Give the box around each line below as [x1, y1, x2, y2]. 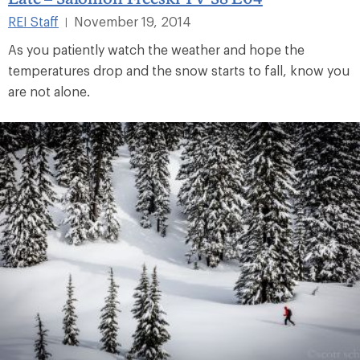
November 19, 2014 [74, 13, 191, 29]
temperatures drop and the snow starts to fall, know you [8, 62, 350, 78]
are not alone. [8, 83, 90, 99]
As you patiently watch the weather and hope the [8, 41, 305, 57]
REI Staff [8, 13, 59, 29]
